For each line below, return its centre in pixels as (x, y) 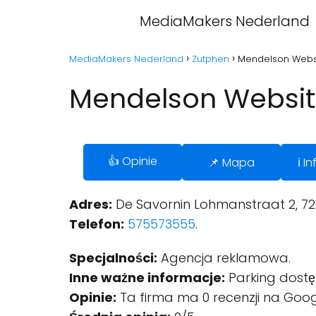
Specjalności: (113, 258)
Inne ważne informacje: (147, 278)
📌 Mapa (231, 162)
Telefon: (97, 224)
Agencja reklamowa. (224, 258)
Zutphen (211, 59)
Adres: (91, 204)
